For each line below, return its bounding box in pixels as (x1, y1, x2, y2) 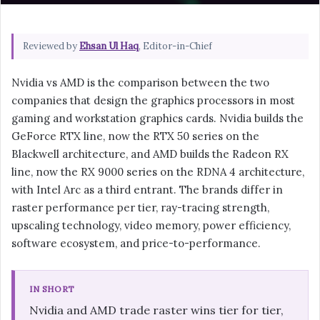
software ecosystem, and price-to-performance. (11, 236, 261, 251)
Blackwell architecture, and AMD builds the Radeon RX (11, 147, 289, 161)
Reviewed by (23, 40, 79, 53)
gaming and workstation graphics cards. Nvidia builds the (11, 111, 304, 126)
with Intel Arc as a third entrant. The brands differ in (11, 183, 283, 197)
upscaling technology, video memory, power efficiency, (11, 219, 291, 233)
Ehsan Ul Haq (79, 40, 139, 53)
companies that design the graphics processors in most (11, 94, 295, 108)
